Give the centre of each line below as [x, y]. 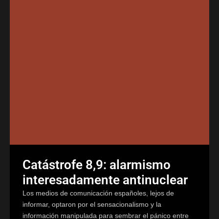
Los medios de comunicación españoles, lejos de [98, 193]
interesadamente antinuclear [105, 180]
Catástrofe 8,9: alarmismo [97, 164]
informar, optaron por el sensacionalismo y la [92, 204]
